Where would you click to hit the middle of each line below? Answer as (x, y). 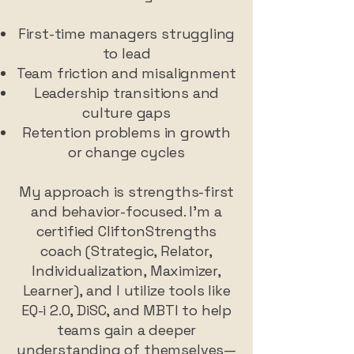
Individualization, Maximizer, (126, 271)
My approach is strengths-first (126, 192)
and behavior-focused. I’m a (126, 211)
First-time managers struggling (126, 34)
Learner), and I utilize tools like (126, 290)
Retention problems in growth (126, 132)
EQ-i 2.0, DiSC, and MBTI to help (126, 310)
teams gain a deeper (126, 330)
